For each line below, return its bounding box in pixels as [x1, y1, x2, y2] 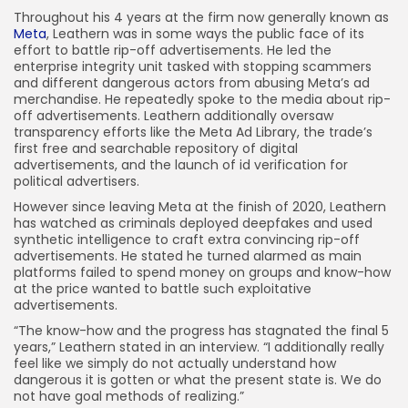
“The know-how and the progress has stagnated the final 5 [14, 321, 389, 340]
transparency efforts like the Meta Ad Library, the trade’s [14, 123, 372, 141]
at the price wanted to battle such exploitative [14, 280, 311, 298]
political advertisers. [14, 172, 139, 190]
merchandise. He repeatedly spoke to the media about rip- [14, 90, 391, 108]
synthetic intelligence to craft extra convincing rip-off [14, 230, 360, 249]
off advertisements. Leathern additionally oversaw [14, 107, 333, 125]
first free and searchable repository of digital [14, 139, 298, 158]
